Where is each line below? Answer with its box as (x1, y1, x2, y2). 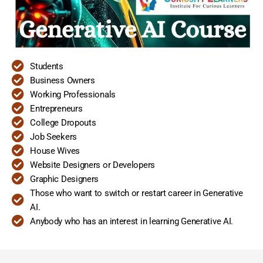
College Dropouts (30, 117, 96, 128)
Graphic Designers (30, 173, 99, 184)
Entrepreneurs (30, 103, 83, 114)
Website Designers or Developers (30, 159, 155, 170)
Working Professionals (30, 89, 116, 100)
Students (30, 60, 63, 72)
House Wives (30, 145, 80, 156)
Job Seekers (30, 131, 77, 142)
